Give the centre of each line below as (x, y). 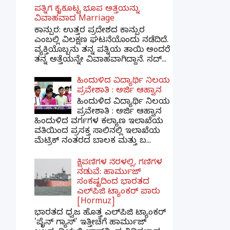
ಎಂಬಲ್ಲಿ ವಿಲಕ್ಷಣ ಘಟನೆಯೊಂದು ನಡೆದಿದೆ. (101, 41)
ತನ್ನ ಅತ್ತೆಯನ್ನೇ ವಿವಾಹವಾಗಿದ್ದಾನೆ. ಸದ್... (100, 60)
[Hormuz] (96, 202)
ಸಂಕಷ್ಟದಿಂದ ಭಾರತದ (113, 183)
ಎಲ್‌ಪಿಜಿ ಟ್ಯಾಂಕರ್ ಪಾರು (119, 192)
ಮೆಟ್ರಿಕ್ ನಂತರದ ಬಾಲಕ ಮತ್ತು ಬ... (93, 142)
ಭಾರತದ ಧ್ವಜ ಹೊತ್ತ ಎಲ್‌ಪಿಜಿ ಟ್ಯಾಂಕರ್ (100, 213)
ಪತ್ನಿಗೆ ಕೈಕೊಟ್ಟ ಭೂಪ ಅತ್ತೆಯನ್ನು (87, 10)
